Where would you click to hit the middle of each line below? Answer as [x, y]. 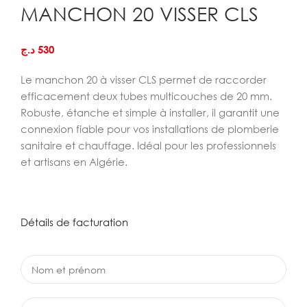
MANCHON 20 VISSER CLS [139, 14]
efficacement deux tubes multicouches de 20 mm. [146, 96]
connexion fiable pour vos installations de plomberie [150, 129]
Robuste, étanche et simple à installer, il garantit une [150, 112]
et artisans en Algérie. [74, 162]
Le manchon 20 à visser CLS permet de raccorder [144, 79]
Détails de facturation [74, 222]
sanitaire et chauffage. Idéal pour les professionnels [148, 145]
